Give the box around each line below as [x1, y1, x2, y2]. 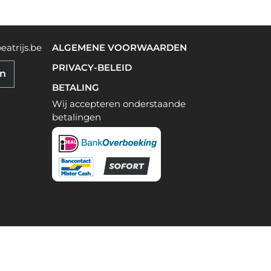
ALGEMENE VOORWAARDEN [51, 42, 187, 54]
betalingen [51, 111, 101, 123]
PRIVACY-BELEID [51, 62, 132, 74]
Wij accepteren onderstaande [51, 98, 186, 110]
